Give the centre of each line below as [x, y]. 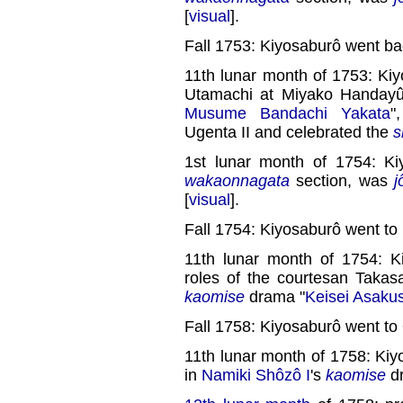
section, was [342, 181]
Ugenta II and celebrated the [289, 133]
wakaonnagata [237, 181]
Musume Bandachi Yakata [287, 114]
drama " [275, 297]
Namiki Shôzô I [256, 376]
